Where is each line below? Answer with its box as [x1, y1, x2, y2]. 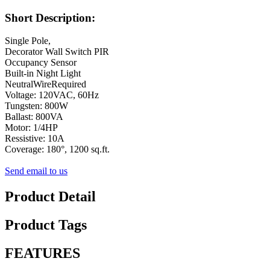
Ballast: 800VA [5, 111, 63, 122]
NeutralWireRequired [5, 79, 86, 90]
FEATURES [5, 245, 80, 261]
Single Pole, [5, 36, 51, 46]
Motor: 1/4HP [5, 122, 58, 133]
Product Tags [5, 217, 87, 233]
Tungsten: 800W [5, 101, 68, 111]
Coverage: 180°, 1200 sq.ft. [5, 144, 110, 155]
